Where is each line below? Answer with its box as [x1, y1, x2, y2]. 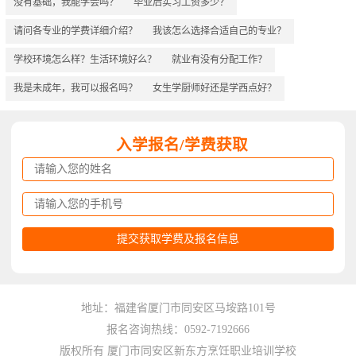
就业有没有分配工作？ [172, 54, 268, 66]
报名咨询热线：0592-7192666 [106, 323, 250, 336]
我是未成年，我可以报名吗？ [13, 83, 137, 95]
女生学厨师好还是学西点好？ [153, 83, 277, 95]
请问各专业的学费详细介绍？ [13, 25, 137, 37]
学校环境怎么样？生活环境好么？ [13, 54, 157, 66]
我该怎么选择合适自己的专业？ [153, 25, 287, 37]
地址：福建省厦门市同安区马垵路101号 [80, 302, 276, 315]
